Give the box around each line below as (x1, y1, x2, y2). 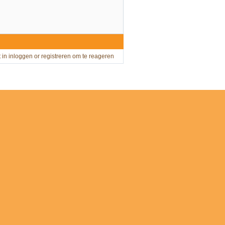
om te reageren (71, 53, 114, 60)
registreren (41, 53, 71, 60)
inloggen (9, 53, 33, 60)
